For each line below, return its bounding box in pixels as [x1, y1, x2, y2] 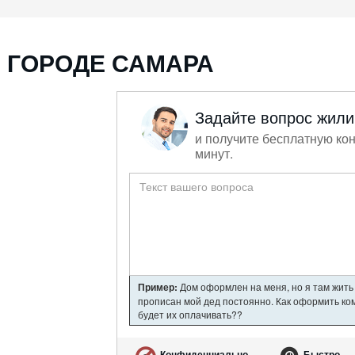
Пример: [138, 279, 177, 294]
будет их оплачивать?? [138, 307, 242, 321]
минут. [195, 143, 233, 162]
